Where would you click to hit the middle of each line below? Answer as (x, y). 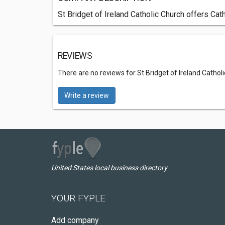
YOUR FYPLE (78, 198)
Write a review (87, 95)
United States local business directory (109, 168)
